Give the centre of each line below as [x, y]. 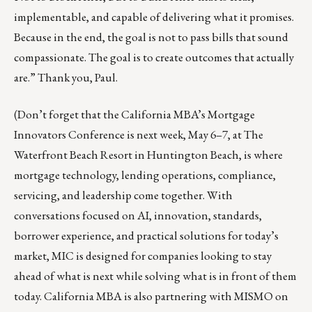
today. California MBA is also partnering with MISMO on [151, 296]
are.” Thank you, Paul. [66, 78]
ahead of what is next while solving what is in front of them [155, 276]
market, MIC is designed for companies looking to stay [143, 256]
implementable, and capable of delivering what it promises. [154, 17]
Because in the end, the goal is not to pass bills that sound [151, 37]
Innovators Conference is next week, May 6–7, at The [139, 135]
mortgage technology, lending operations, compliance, [145, 175]
